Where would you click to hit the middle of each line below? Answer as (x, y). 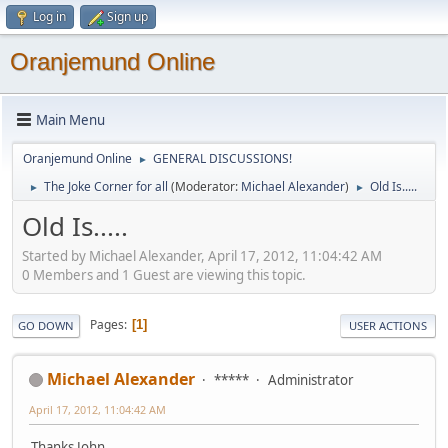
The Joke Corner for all (106, 186)
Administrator (311, 379)
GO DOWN (46, 325)
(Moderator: (206, 186)
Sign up (127, 16)
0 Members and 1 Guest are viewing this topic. (164, 274)
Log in (49, 16)
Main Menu (70, 119)
